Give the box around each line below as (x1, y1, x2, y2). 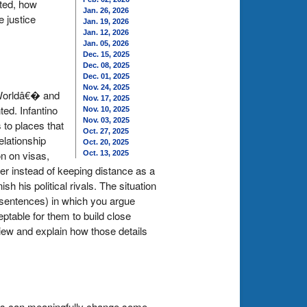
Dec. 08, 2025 (83, 61, 130, 69)
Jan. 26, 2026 (83, 6, 129, 14)
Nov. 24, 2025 (83, 83, 130, 91)
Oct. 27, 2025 (83, 127, 129, 135)
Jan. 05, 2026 (83, 39, 129, 47)
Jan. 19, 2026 (83, 17, 129, 25)
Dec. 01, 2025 (83, 72, 130, 80)
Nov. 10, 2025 (83, 105, 130, 113)
